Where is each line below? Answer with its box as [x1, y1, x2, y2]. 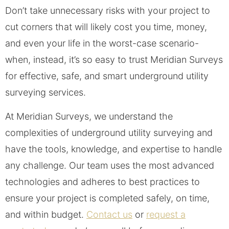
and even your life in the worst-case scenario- [5, 38, 199, 49]
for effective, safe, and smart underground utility [5, 71, 209, 82]
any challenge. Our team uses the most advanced [5, 159, 214, 171]
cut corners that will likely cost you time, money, [5, 21, 207, 33]
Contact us [86, 209, 132, 220]
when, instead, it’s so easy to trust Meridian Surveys [5, 54, 223, 65]
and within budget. [5, 209, 86, 220]
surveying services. [5, 87, 86, 98]
